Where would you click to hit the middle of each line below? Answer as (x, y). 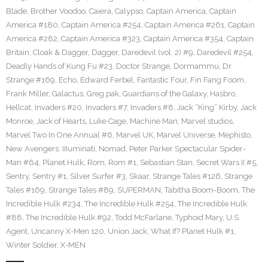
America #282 (32, 39)
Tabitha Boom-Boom (201, 190)
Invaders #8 (152, 107)
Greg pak (103, 94)
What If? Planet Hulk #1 (192, 231)
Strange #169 (31, 80)
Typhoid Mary (199, 217)
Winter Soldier (31, 245)
